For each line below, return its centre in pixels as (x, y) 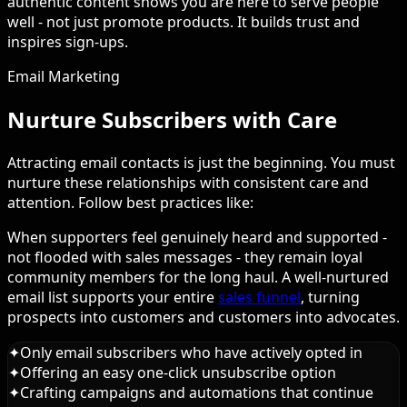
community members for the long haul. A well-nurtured (198, 277)
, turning (330, 297)
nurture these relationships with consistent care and (188, 182)
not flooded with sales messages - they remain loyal (185, 257)
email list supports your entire (113, 297)
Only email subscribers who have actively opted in (191, 352)
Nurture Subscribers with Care (172, 119)
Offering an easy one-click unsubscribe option (178, 372)
